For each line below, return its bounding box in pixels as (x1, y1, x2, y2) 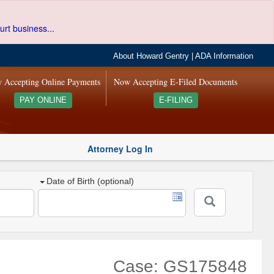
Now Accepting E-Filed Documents (114, 76, 238, 87)
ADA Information (195, 52, 254, 61)
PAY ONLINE (19, 96, 67, 105)
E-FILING (158, 96, 193, 105)
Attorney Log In (87, 142, 153, 155)
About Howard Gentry (113, 52, 190, 61)
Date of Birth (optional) (46, 176, 135, 187)
